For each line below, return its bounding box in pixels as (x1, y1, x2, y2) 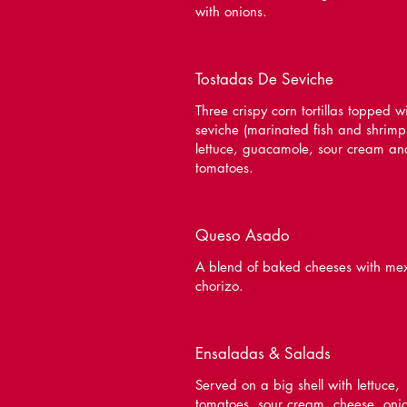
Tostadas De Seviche (195, 69, 333, 89)
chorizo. (195, 277, 243, 294)
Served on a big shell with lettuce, (195, 376, 400, 393)
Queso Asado (195, 225, 290, 245)
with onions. (195, 3, 267, 20)
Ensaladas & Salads (195, 343, 331, 363)
